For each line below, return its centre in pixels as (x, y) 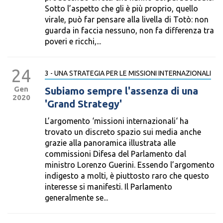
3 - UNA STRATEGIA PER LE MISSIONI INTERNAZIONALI (128, 73)
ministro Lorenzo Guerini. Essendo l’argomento (130, 165)
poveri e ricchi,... (73, 41)
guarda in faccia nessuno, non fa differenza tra (129, 30)
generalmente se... (76, 198)
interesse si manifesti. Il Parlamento (109, 187)
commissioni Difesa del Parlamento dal (115, 154)
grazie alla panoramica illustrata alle (110, 143)
